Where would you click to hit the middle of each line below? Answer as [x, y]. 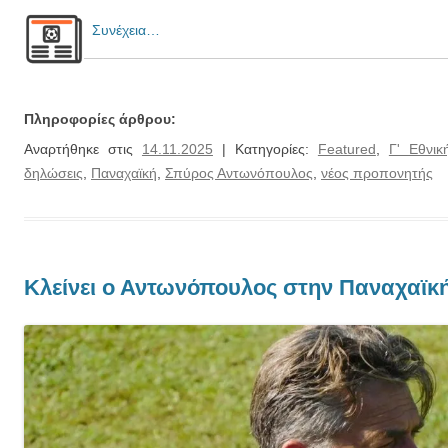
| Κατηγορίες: [265, 149]
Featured [346, 149]
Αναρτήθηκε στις [83, 149]
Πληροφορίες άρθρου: [100, 119]
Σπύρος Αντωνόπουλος [239, 173]
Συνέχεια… [122, 30]
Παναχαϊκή [124, 173]
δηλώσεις [53, 173]
